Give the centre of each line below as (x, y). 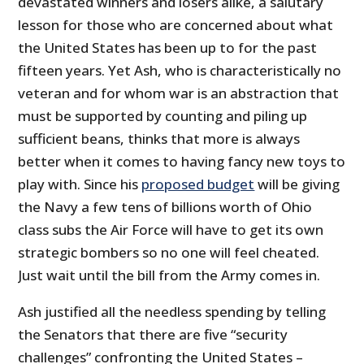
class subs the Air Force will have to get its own (171, 229)
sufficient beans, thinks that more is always (159, 138)
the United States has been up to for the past (168, 47)
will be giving (297, 184)
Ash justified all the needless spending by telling (172, 311)
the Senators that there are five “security (153, 334)
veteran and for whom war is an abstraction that (179, 93)
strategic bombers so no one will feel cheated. (169, 252)
